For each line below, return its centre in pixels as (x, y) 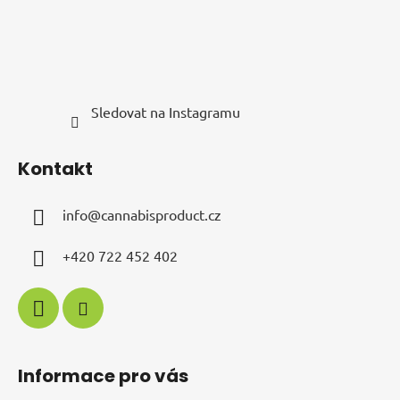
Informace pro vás (103, 375)
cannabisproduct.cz (161, 214)
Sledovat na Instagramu (165, 111)
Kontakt (55, 168)
